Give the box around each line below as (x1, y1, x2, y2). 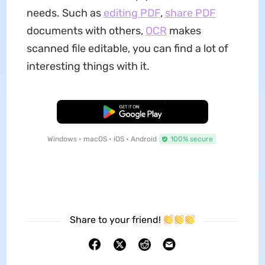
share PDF (164, 7, 216, 20)
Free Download (107, 108, 158, 116)
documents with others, (26, 24, 146, 37)
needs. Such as (26, 7, 104, 20)
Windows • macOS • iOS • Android (47, 135, 157, 143)
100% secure (170, 135, 213, 143)
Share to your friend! (69, 214, 163, 225)
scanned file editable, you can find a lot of (26, 42, 228, 55)
